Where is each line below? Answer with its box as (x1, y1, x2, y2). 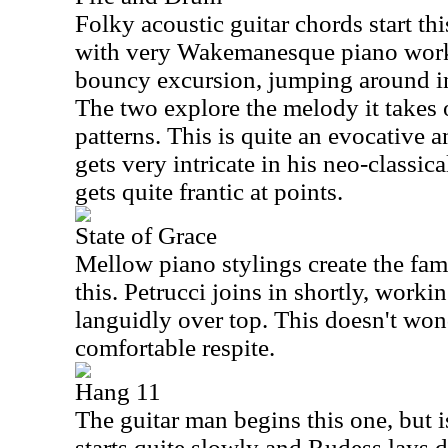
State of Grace (75, 222, 217, 249)
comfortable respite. (75, 334, 275, 361)
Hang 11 (75, 378, 161, 405)
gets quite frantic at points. (75, 178, 343, 205)
